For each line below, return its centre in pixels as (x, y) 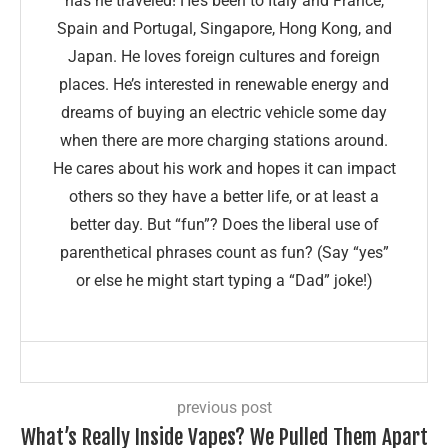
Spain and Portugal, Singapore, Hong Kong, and (224, 28)
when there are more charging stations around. (224, 140)
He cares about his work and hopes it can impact (224, 168)
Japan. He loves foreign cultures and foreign (224, 56)
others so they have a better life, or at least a (224, 196)
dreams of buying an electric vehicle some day (224, 112)
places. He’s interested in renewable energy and (224, 84)
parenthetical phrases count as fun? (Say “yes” (224, 252)
